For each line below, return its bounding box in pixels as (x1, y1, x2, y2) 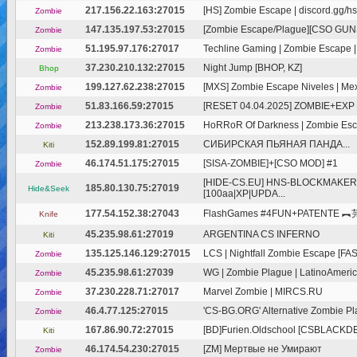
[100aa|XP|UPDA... (203, 188, 285, 199)
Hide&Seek (28, 184, 69, 193)
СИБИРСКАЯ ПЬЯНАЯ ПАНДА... (203, 139, 350, 150)
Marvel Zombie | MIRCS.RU (203, 286, 323, 297)
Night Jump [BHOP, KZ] (203, 62, 302, 73)
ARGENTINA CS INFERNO (203, 229, 320, 240)
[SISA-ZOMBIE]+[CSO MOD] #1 (203, 158, 338, 169)
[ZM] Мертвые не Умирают (203, 343, 322, 355)
